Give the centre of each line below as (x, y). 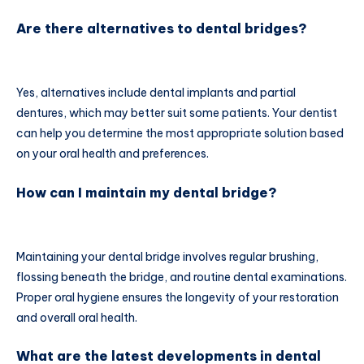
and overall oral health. (77, 317)
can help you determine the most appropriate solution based (180, 134)
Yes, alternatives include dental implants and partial (156, 93)
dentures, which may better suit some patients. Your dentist (177, 113)
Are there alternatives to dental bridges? (162, 29)
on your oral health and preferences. (113, 154)
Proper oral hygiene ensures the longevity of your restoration (178, 297)
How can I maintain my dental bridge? (147, 192)
